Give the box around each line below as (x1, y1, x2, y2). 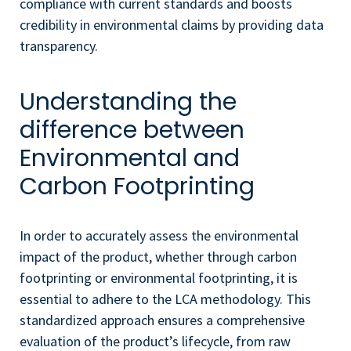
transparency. (20, 37, 98, 56)
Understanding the (20, 85, 237, 118)
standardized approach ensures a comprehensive (20, 310, 305, 329)
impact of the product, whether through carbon (20, 247, 297, 266)
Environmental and (20, 141, 240, 175)
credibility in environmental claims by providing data (20, 16, 324, 34)
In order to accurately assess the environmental (20, 226, 299, 244)
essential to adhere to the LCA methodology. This (20, 289, 311, 308)
